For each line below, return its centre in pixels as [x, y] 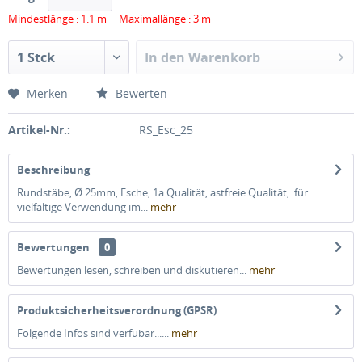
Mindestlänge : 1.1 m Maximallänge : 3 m [109, 19]
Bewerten [140, 93]
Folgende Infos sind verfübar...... [94, 333]
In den [165, 57]
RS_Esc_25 [166, 130]
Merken [47, 93]
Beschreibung [53, 170]
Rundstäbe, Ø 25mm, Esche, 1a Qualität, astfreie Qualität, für [162, 192]
